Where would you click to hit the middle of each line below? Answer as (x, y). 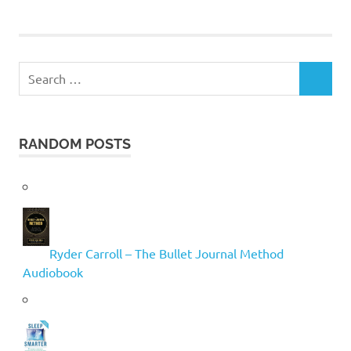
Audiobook (52, 272)
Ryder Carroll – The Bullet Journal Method (166, 253)
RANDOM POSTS (75, 143)
